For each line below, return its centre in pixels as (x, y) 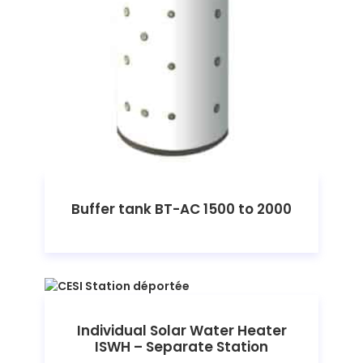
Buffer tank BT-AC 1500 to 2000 (181, 209)
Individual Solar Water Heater (181, 330)
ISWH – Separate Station (181, 346)
